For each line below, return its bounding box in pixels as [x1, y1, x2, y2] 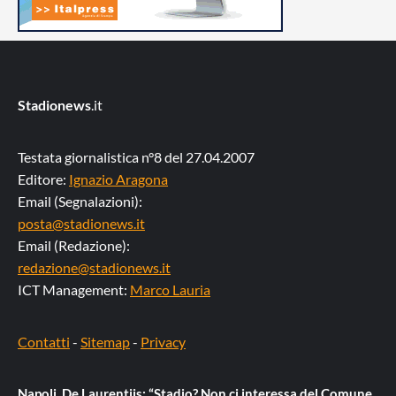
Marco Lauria [130, 280, 210, 298]
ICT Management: [18, 280, 130, 298]
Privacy [141, 332, 186, 350]
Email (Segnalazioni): [18, 192, 142, 209]
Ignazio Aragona [69, 170, 168, 187]
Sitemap [80, 332, 130, 350]
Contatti [18, 332, 70, 350]
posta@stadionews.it [18, 214, 145, 232]
